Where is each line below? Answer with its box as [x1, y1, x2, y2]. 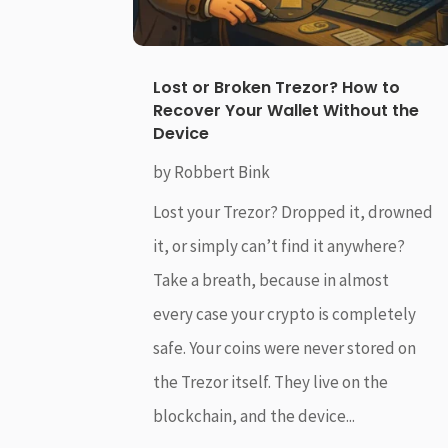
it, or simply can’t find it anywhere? [153, 235, 406, 258]
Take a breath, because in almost [153, 269, 390, 292]
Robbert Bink [174, 161, 271, 184]
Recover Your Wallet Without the [153, 99, 420, 123]
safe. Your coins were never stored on [153, 337, 417, 360]
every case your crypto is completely [153, 303, 417, 326]
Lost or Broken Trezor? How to [153, 76, 401, 100]
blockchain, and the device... [153, 405, 356, 428]
